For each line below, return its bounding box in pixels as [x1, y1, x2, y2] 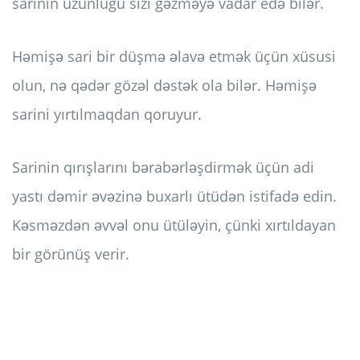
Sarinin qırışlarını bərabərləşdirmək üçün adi [12, 157, 314, 178]
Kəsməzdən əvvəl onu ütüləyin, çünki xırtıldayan [12, 215, 336, 235]
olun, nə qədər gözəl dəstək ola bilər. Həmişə [12, 76, 317, 96]
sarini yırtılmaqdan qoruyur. [12, 104, 202, 125]
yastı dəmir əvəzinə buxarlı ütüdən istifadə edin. [12, 186, 337, 207]
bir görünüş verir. [12, 244, 129, 264]
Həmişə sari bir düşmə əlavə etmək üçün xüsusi [12, 47, 336, 67]
